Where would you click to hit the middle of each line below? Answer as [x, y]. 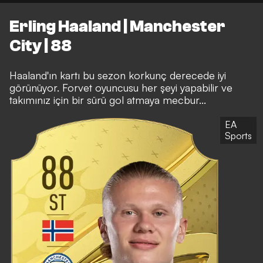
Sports [238, 135]
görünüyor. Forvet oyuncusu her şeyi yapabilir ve [121, 87]
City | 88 [41, 45]
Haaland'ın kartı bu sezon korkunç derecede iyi [118, 75]
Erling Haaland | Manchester [117, 26]
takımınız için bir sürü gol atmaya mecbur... [108, 100]
